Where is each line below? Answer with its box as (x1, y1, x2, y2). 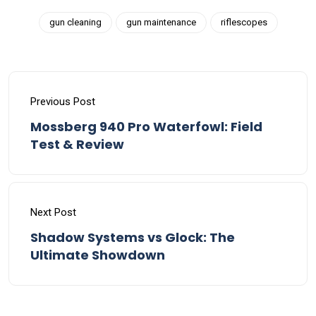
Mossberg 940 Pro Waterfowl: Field (30, 118, 262, 136)
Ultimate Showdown (30, 246, 165, 265)
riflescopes (220, 17, 267, 28)
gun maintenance (126, 17, 196, 28)
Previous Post (30, 95, 95, 109)
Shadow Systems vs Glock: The (30, 229, 235, 247)
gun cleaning (49, 17, 102, 28)
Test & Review (30, 135, 124, 154)
